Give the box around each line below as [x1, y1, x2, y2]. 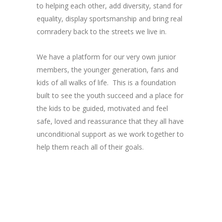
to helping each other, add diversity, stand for [37, 1, 182, 10]
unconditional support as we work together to [37, 129, 184, 139]
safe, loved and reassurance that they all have [37, 116, 184, 126]
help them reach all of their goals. [37, 142, 144, 152]
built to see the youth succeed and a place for [37, 91, 183, 100]
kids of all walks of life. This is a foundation [37, 78, 176, 87]
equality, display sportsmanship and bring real [37, 14, 182, 23]
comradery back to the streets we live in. [37, 27, 166, 36]
